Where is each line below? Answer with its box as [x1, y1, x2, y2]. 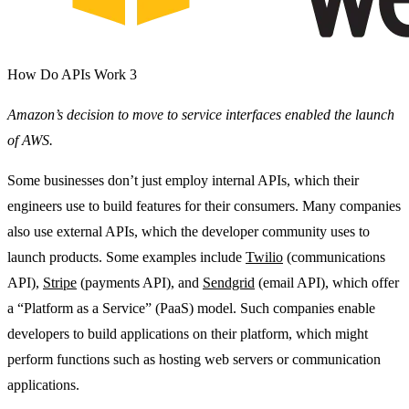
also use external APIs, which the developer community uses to [7, 223, 370, 239]
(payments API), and [77, 274, 203, 290]
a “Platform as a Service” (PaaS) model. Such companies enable [7, 299, 375, 316]
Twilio [246, 248, 283, 265]
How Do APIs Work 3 [7, 66, 137, 82]
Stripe [43, 274, 77, 290]
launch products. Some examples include [7, 248, 246, 265]
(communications [283, 248, 385, 265]
